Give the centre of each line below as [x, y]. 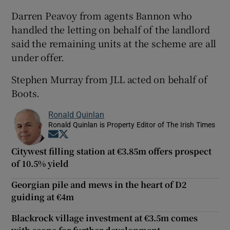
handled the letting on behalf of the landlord [111, 29]
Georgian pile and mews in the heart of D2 [99, 184]
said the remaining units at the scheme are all [114, 43]
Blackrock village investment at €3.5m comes [105, 218]
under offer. [38, 57]
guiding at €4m [43, 197]
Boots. [26, 93]
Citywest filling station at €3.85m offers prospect [112, 151]
